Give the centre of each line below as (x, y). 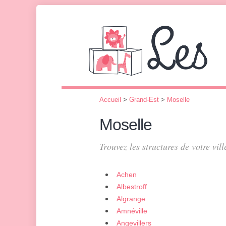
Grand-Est (144, 100)
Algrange (131, 199)
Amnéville (132, 211)
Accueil (110, 100)
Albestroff (132, 187)
